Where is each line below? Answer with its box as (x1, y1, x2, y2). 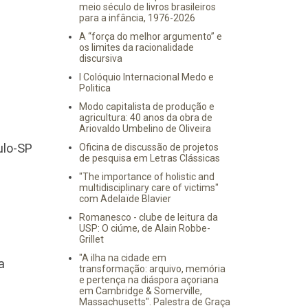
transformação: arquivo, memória (78, 263, 225, 274)
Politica (78, 82, 111, 93)
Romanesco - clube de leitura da (78, 212, 218, 223)
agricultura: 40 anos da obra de (78, 112, 212, 123)
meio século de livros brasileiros (78, 1, 216, 12)
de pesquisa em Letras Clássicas (78, 153, 220, 164)
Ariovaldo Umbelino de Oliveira (78, 123, 211, 134)
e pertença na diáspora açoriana (78, 274, 219, 285)
